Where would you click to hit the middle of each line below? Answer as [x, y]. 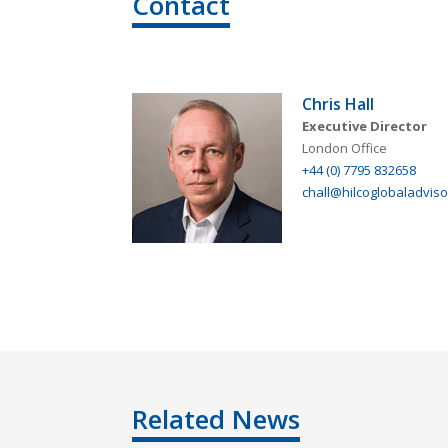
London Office [344, 148]
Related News [216, 419]
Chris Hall [338, 104]
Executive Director [364, 126]
